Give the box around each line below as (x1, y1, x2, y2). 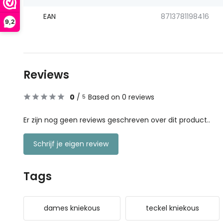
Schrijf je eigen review (33, 139, 109, 149)
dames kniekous (44, 203, 100, 214)
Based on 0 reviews (88, 92, 154, 103)
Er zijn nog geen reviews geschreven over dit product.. (23, 115, 210, 125)
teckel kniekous (146, 203, 199, 214)
